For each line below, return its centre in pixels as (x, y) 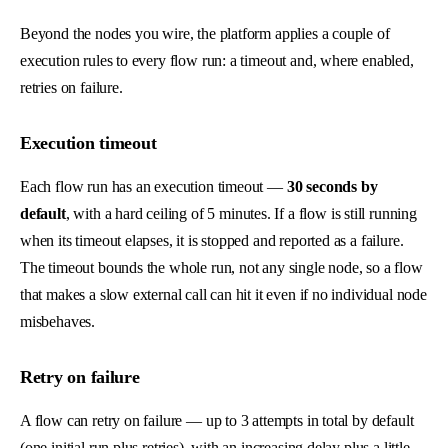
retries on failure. (71, 87)
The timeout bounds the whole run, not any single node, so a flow (221, 267)
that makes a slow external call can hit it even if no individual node (223, 294)
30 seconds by (332, 186)
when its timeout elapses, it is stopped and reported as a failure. (212, 240)
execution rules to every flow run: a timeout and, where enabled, (217, 60)
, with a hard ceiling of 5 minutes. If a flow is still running (241, 213)
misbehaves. (58, 321)
